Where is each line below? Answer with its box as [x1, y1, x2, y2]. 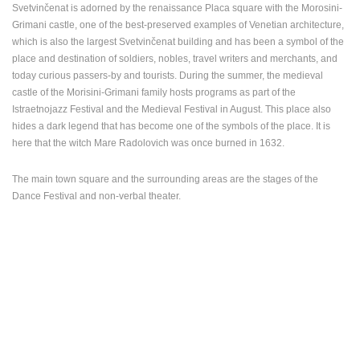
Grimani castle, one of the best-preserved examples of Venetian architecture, [12, 19, 344, 31]
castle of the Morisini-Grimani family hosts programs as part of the [12, 87, 296, 99]
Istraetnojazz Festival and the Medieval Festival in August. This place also [12, 104, 331, 116]
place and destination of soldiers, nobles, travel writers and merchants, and [12, 53, 337, 65]
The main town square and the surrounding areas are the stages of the [12, 174, 318, 186]
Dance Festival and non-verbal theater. [12, 190, 181, 202]
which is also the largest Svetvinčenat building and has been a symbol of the [12, 36, 344, 48]
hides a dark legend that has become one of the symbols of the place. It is [12, 121, 330, 133]
